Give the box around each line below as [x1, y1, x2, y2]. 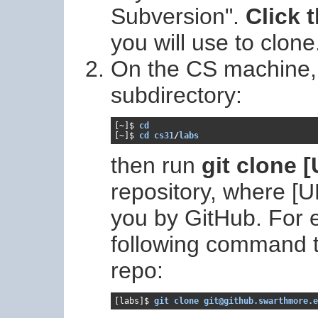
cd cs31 [139, 130, 174, 141]
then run [111, 152, 202, 178]
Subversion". [111, 3, 246, 29]
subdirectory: [111, 82, 242, 108]
